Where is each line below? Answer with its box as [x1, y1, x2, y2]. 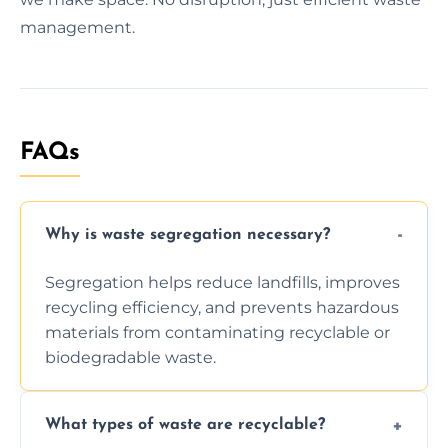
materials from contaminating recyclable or [45, 322, 390, 342]
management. [20, 17, 135, 37]
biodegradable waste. [45, 347, 216, 367]
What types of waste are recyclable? [45, 417, 325, 434]
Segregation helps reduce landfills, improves [45, 272, 400, 292]
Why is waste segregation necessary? [45, 227, 330, 244]
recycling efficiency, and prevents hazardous [45, 297, 399, 317]
